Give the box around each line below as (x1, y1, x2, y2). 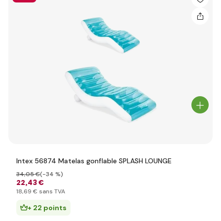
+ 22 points (28, 203, 67, 212)
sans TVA (37, 187, 65, 195)
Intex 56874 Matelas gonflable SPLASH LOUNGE (16, 156, 172, 165)
